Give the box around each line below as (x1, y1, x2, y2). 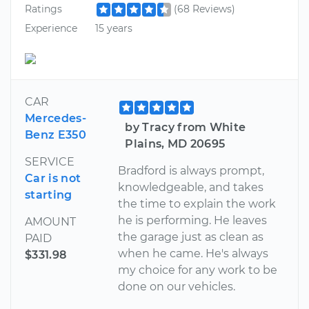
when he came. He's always (118, 246, 269, 260)
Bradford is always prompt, (118, 163, 265, 177)
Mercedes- (25, 111, 86, 125)
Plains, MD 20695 (125, 137, 226, 150)
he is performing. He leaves (118, 213, 268, 227)
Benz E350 (25, 128, 86, 141)
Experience (25, 21, 77, 34)
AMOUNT (25, 215, 76, 228)
